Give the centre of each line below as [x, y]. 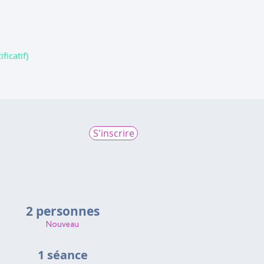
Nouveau [62, 224]
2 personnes [63, 211]
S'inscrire [113, 133]
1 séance [62, 255]
